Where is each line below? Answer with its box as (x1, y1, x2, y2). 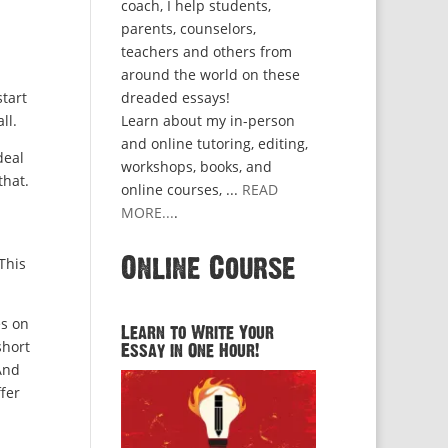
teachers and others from (120, 42, 292, 61)
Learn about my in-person (120, 111, 295, 130)
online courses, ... (120, 180, 242, 199)
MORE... (120, 203, 174, 222)
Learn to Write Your (120, 324, 274, 342)
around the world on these (120, 65, 300, 84)
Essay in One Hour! (120, 342, 259, 360)
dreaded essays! (120, 88, 230, 107)
